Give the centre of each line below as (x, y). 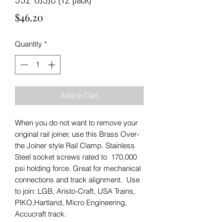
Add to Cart (79, 95)
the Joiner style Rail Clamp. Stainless (75, 145)
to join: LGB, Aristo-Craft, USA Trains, (75, 191)
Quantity (28, 44)
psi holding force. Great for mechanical (78, 168)
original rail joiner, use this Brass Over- (77, 134)
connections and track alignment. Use (77, 179)
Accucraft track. (43, 214)
